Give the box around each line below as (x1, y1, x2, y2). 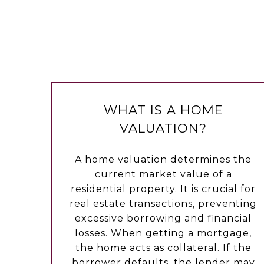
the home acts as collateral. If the (75, 242, 252, 254)
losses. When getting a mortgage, (75, 227, 252, 239)
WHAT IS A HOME (103, 103, 223, 118)
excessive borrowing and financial (75, 213, 252, 225)
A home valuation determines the (75, 154, 252, 166)
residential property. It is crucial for (71, 183, 256, 195)
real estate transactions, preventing (70, 198, 258, 210)
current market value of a (94, 169, 232, 180)
